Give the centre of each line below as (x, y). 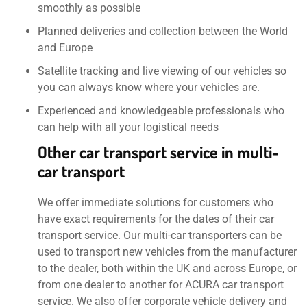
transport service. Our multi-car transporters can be (160, 236)
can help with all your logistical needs (128, 127)
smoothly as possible (89, 8)
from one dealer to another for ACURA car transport (161, 285)
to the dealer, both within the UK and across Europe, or (167, 269)
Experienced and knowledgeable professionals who (161, 111)
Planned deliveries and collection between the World (163, 32)
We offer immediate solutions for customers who (156, 203)
